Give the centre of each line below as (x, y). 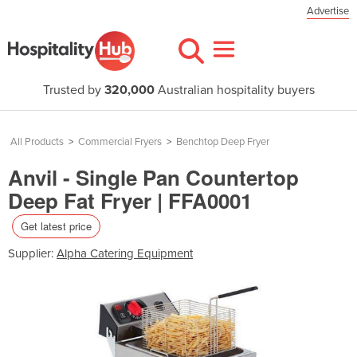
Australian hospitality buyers (234, 90)
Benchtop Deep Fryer (223, 142)
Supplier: (32, 253)
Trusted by (73, 90)
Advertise (328, 11)
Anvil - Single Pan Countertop (153, 177)
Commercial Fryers (120, 142)
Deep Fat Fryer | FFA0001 (130, 200)
